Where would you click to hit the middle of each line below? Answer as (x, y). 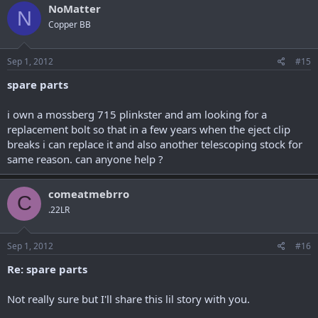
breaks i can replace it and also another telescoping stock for (155, 144)
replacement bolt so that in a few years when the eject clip (149, 129)
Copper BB (70, 24)
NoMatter (75, 9)
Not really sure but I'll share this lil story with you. (128, 299)
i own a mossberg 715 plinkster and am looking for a (137, 114)
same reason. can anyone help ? (85, 159)
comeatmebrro (89, 193)
